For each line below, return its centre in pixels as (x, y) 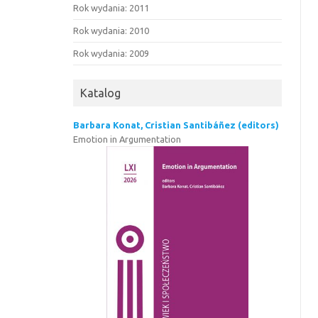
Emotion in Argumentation (127, 139)
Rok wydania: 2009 (111, 53)
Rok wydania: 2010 (111, 31)
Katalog (101, 93)
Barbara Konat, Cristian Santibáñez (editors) (176, 125)
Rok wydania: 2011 (111, 8)
